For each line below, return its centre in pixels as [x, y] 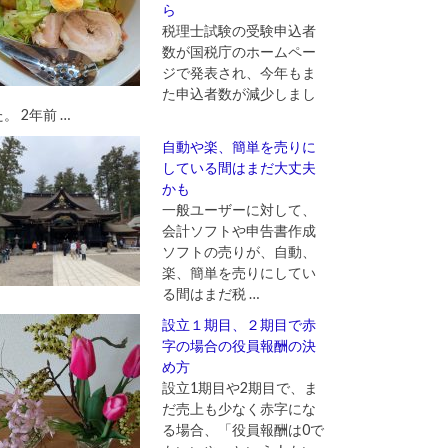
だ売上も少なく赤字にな [238, 409]
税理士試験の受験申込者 [238, 30]
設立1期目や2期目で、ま [239, 388]
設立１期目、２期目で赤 [238, 325]
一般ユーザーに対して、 [238, 209]
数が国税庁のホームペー [238, 51]
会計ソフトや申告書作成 [238, 230]
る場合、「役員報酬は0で [242, 430]
